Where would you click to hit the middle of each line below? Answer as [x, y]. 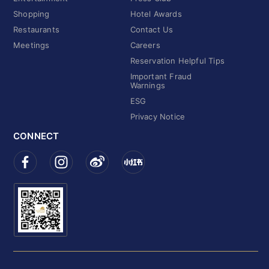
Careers [145, 45]
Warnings [147, 86]
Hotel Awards [156, 14]
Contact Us [152, 30]
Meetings [32, 45]
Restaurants [37, 30]
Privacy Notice [158, 117]
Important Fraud [161, 77]
